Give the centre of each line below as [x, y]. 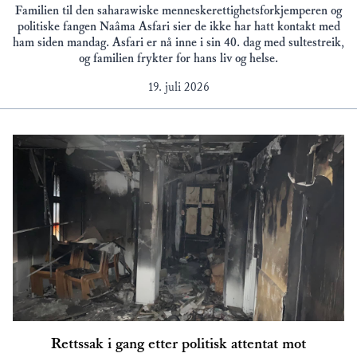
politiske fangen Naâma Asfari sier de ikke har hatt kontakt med [178, 26]
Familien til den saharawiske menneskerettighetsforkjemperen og [178, 10]
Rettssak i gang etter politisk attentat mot [178, 343]
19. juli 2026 [178, 87]
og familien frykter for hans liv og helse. [178, 58]
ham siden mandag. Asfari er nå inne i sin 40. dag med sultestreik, [178, 42]
